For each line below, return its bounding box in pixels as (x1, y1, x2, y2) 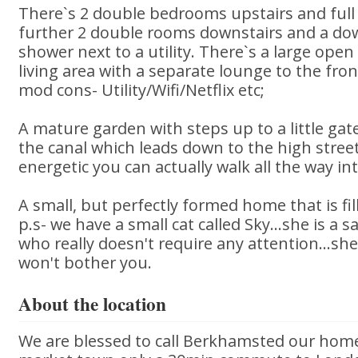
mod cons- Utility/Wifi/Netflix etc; (18, 79, 265, 101)
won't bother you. (18, 252, 153, 273)
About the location (18, 290, 167, 317)
